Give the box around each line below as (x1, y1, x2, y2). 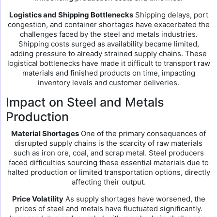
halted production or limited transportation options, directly (7, 168, 210, 177)
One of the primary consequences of (79, 129, 206, 138)
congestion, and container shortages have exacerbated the (7, 20, 210, 29)
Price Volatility (12, 194, 63, 203)
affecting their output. (71, 177, 146, 186)
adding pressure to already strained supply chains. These (10, 49, 207, 58)
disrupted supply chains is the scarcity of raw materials (15, 139, 202, 148)
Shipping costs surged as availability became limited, (18, 39, 199, 48)
